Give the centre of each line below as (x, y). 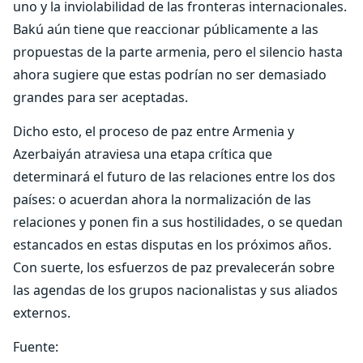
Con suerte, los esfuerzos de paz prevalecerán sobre (174, 267)
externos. (42, 313)
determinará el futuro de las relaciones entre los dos (174, 177)
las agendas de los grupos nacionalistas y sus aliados (175, 290)
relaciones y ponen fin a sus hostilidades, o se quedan (178, 222)
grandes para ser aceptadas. (100, 97)
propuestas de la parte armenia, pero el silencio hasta (178, 52)
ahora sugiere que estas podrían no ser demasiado (170, 75)
